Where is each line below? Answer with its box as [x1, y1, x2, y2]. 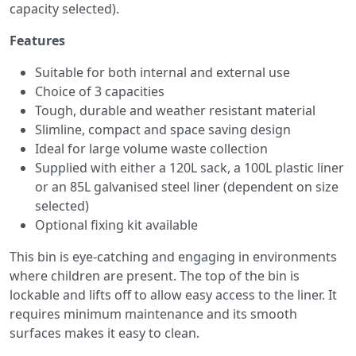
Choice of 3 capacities [35, 83, 164, 100]
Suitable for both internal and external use [35, 64, 290, 81]
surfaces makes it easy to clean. [10, 324, 199, 342]
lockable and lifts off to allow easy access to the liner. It [10, 286, 337, 304]
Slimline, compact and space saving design [35, 121, 291, 138]
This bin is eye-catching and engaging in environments [10, 248, 337, 265]
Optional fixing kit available [35, 216, 198, 234]
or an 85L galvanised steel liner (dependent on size [35, 178, 339, 195]
